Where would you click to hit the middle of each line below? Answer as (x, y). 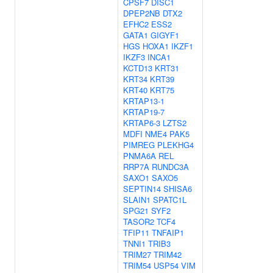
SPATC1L (170, 200)
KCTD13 (138, 68)
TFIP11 (136, 232)
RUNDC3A (170, 167)
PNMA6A (140, 156)
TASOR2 (139, 222)
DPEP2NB (142, 13)
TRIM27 (137, 254)
